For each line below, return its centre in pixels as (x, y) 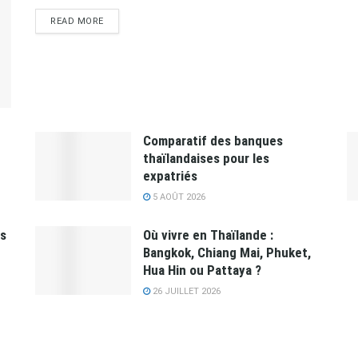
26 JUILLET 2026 (185, 292)
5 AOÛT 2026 (178, 197)
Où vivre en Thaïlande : (208, 235)
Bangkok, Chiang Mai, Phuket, (227, 253)
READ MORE (77, 21)
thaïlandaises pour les (206, 159)
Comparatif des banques (213, 141)
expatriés (170, 176)
